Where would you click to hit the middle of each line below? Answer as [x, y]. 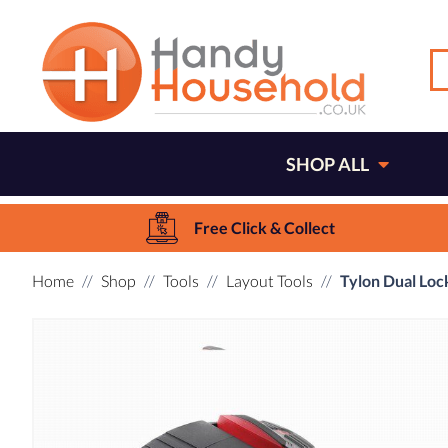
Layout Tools [269, 280]
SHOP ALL [327, 164]
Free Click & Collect [264, 227]
